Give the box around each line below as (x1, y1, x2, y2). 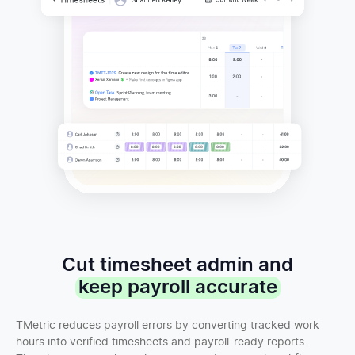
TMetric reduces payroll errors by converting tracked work (16, 319, 319, 331)
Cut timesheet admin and (62, 255, 293, 275)
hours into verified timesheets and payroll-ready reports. (16, 336, 307, 348)
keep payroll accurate (78, 277, 277, 297)
